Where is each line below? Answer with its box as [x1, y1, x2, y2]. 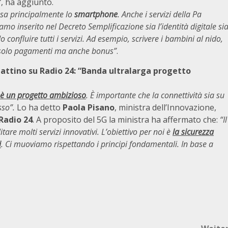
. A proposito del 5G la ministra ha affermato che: [33, 114, 220, 125]
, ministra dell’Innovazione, [115, 102, 216, 113]
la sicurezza [173, 126, 214, 137]
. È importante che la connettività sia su [86, 90, 224, 101]
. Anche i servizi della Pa [118, 9, 202, 20]
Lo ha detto [15, 102, 63, 113]
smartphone [74, 9, 118, 20]
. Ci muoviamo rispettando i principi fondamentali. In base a [1, 138, 213, 150]
